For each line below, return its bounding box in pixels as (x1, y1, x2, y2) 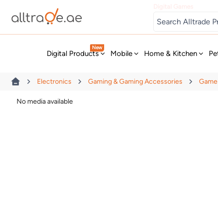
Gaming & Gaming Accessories (88, 77, 183, 86)
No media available (17, 97, 73, 106)
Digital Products (47, 49, 99, 58)
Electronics (37, 77, 72, 86)
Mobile (110, 49, 133, 58)
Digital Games (153, 2, 194, 10)
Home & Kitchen (144, 49, 198, 58)
